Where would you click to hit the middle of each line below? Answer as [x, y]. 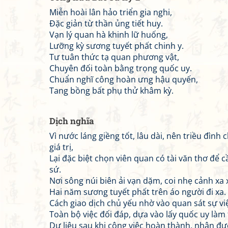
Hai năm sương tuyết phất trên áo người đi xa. [138, 192]
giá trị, [61, 147]
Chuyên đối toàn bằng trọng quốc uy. [121, 68]
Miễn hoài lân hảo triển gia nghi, [111, 12]
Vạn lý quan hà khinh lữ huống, [109, 35]
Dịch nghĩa [72, 121]
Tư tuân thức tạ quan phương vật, [114, 57]
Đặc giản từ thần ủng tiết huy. [106, 23]
